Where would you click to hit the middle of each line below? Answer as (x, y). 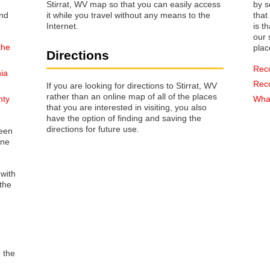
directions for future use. (93, 129)
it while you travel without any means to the (128, 15)
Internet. (62, 26)
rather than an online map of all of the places (132, 96)
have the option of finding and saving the (124, 118)
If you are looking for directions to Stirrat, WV (132, 85)
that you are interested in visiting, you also (55, 107)
